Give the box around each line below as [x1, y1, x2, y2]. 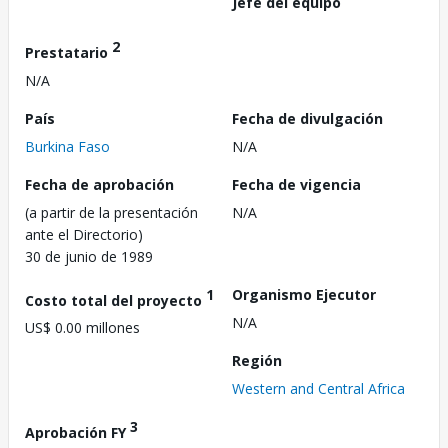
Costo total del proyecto [25, 290, 206, 310]
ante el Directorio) [25, 224, 143, 244]
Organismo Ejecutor [232, 284, 376, 304]
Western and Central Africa [232, 378, 405, 398]
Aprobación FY [25, 422, 130, 442]
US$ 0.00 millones [25, 318, 140, 338]
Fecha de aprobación [25, 174, 174, 194]
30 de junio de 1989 [25, 246, 153, 266]
